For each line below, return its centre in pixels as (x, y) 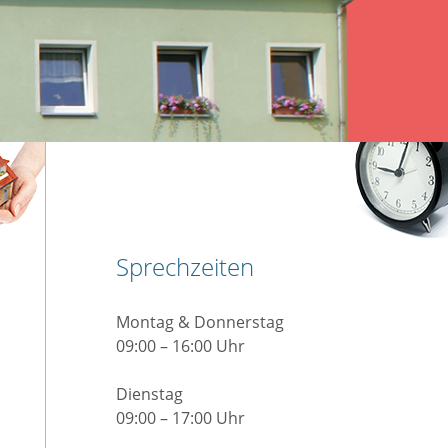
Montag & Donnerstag (199, 321)
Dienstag (149, 393)
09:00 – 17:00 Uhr (180, 417)
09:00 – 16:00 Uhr (180, 345)
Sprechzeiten (184, 266)
